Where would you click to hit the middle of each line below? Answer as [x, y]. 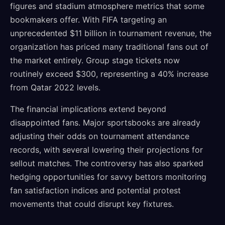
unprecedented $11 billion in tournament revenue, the [111, 33]
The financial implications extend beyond [88, 109]
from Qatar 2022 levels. [55, 87]
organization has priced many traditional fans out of [109, 47]
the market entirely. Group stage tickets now [95, 60]
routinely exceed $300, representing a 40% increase [109, 74]
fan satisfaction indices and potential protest [95, 190]
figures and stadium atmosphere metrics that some [107, 6]
